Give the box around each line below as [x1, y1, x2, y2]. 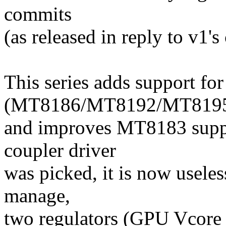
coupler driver [4, 139, 116, 161]
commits [4, 3, 72, 25]
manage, [4, 185, 70, 207]
